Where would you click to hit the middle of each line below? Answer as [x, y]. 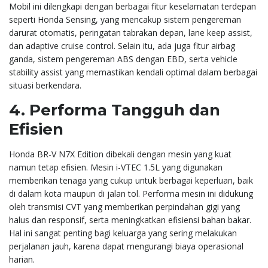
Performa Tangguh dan [125, 110]
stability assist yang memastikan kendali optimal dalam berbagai [133, 72]
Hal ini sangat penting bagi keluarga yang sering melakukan [123, 233]
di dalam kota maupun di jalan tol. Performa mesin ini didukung [131, 193]
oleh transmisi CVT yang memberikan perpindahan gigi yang [124, 206]
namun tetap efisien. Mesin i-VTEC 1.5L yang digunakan [116, 167]
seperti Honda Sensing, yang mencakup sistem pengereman [125, 19]
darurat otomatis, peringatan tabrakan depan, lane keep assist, [131, 32]
